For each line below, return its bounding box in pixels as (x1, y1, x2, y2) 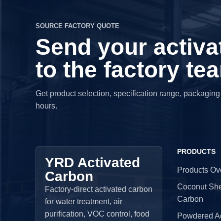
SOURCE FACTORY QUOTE (36, 22, 119, 30)
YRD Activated (45, 154, 140, 170)
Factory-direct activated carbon (45, 185, 152, 193)
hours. (36, 102, 57, 110)
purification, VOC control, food (45, 210, 149, 218)
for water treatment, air (45, 197, 122, 206)
